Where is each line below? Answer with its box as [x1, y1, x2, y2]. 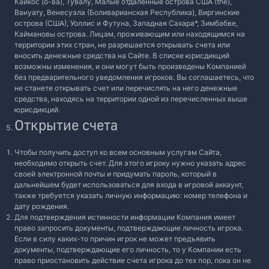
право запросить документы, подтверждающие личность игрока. [14, 223, 243, 232]
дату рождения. [14, 202, 69, 211]
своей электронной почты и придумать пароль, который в [14, 169, 217, 178]
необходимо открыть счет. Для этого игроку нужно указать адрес [14, 159, 246, 168]
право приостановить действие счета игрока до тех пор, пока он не [14, 256, 251, 265]
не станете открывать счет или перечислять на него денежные [14, 83, 237, 92]
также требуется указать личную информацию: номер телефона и [14, 191, 247, 200]
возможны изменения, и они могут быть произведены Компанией [14, 62, 246, 71]
